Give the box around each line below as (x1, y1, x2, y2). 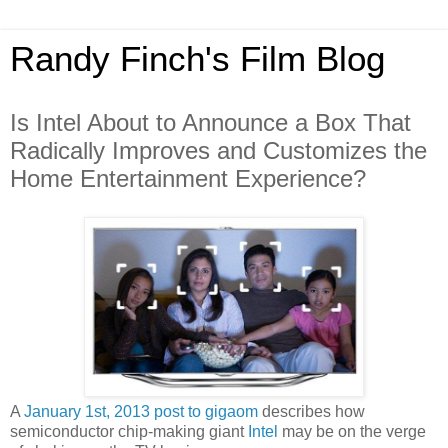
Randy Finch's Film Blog (10, 40, 385, 78)
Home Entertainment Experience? (10, 165, 366, 192)
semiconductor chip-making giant (10, 422, 248, 440)
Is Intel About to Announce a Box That (10, 109, 411, 136)
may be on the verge (278, 422, 426, 440)
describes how (258, 402, 365, 420)
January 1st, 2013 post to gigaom (24, 402, 258, 420)
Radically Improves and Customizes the (10, 137, 427, 164)
